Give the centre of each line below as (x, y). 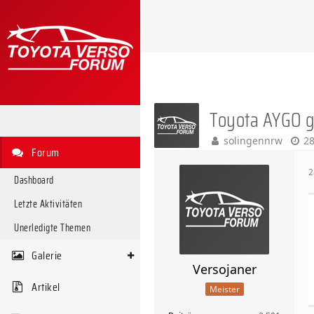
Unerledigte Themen (52, 228)
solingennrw (253, 141)
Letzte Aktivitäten (48, 204)
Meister (224, 289)
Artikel (46, 287)
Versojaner (224, 269)
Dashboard (34, 180)
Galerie (47, 255)
